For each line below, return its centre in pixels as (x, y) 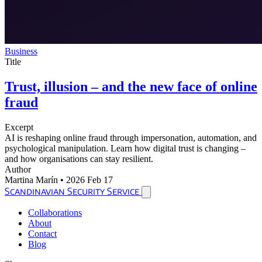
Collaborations (55, 212)
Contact (42, 233)
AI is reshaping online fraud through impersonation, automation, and (131, 137)
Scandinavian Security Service (72, 191)
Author (18, 169)
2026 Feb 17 (89, 180)
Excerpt (19, 127)
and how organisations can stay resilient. (79, 158)
